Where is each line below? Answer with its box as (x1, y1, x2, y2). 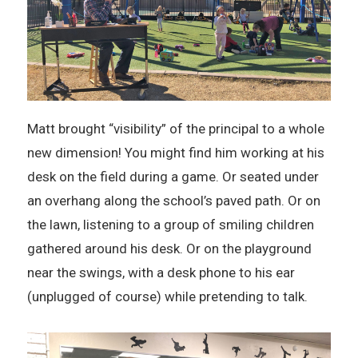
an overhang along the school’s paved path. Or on (26, 193, 320, 209)
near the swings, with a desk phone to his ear (26, 265, 295, 281)
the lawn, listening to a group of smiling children (26, 217, 314, 233)
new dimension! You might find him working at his (26, 145, 324, 161)
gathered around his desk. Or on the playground (26, 241, 312, 257)
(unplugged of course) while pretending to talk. (26, 288, 308, 305)
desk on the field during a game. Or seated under (26, 169, 319, 185)
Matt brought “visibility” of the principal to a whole (26, 121, 324, 137)
